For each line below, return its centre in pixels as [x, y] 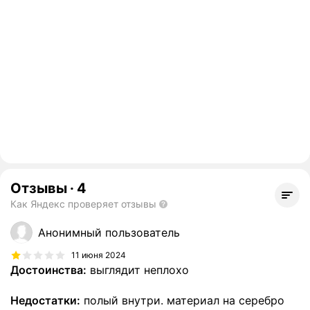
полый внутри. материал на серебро [182, 301]
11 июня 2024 [99, 255]
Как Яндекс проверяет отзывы [83, 204]
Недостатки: [45, 301]
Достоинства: [48, 270]
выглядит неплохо [138, 270]
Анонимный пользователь [109, 233]
